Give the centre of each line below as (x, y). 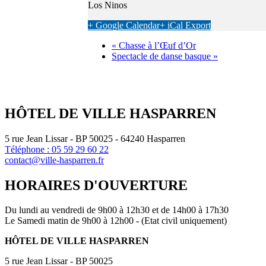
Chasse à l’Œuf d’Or (156, 45)
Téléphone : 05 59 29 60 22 (57, 149)
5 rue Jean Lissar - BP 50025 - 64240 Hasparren (95, 138)
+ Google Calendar (124, 25)
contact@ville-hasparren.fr (54, 160)
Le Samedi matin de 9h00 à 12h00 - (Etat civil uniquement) (116, 221)
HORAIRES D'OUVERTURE (96, 185)
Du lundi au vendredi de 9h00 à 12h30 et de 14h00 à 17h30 (117, 210)
